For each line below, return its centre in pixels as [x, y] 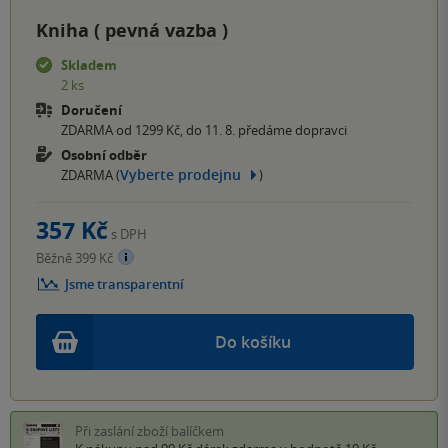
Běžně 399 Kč [76, 258]
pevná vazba [163, 30]
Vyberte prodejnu [180, 175]
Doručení [91, 109]
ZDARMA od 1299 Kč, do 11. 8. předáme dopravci [204, 129]
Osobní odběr [104, 154]
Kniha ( [70, 30]
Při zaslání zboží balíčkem [149, 431]
